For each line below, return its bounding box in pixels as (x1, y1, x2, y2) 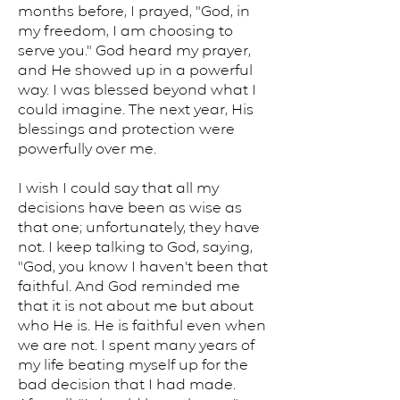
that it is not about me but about (18, 297, 254, 314)
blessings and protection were (18, 121, 235, 137)
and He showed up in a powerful (18, 62, 253, 79)
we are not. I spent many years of (18, 337, 254, 354)
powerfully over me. (18, 140, 156, 157)
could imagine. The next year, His (18, 101, 254, 118)
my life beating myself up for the (18, 356, 248, 373)
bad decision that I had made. (18, 376, 236, 393)
